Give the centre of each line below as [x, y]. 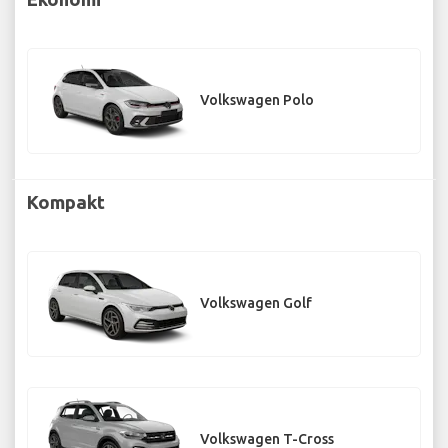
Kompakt [66, 201]
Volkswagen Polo [257, 100]
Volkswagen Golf [256, 303]
